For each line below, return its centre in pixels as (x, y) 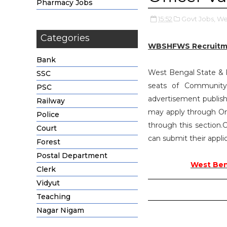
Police (48, 115)
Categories (65, 38)
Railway (51, 101)
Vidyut (48, 183)
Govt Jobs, (198, 19)
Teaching (53, 197)
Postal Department (72, 156)
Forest (48, 142)
